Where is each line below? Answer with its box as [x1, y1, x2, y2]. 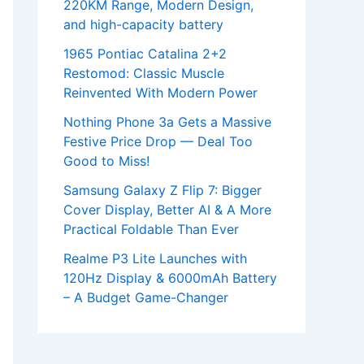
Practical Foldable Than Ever [63, 221, 239, 238]
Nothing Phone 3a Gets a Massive [63, 114, 271, 131]
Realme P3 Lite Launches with [63, 250, 247, 267]
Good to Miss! [63, 153, 149, 170]
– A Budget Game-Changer [63, 289, 228, 306]
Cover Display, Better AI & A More [63, 201, 271, 219]
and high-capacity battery [63, 16, 223, 33]
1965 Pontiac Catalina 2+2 [63, 45, 227, 63]
